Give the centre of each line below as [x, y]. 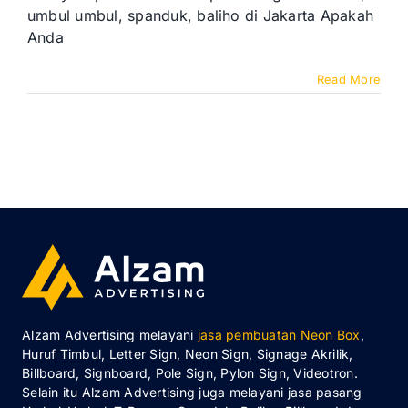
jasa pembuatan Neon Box [279, 335]
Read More [348, 79]
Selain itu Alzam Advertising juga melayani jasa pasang [192, 393]
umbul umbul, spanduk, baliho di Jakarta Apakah [201, 15]
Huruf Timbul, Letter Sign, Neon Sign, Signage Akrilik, [188, 354]
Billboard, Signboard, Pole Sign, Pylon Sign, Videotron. [190, 373]
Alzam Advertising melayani [110, 335]
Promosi [244, 19]
